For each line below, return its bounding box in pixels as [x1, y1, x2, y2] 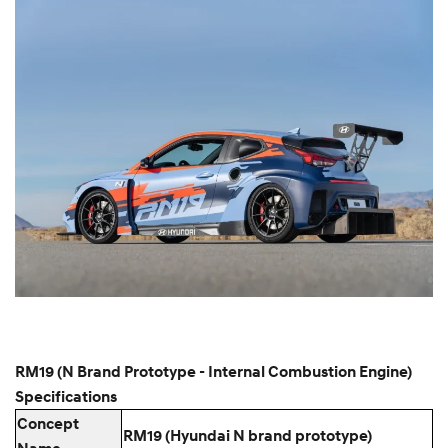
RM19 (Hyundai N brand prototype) [123, 425, 372, 446]
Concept [17, 413, 79, 434]
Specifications [15, 386, 117, 407]
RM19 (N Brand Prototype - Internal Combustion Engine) [15, 361, 412, 382]
